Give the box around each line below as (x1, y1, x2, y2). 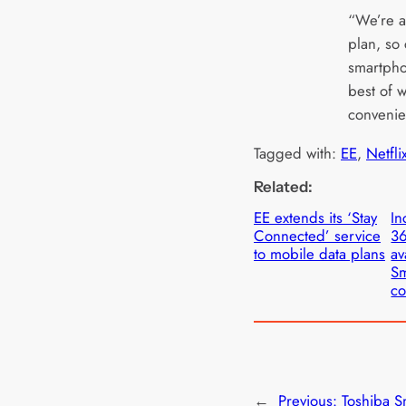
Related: (254, 177, 313, 196)
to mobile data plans (254, 242, 385, 265)
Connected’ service (254, 224, 381, 246)
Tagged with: (254, 141, 341, 164)
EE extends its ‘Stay (254, 206, 377, 228)
